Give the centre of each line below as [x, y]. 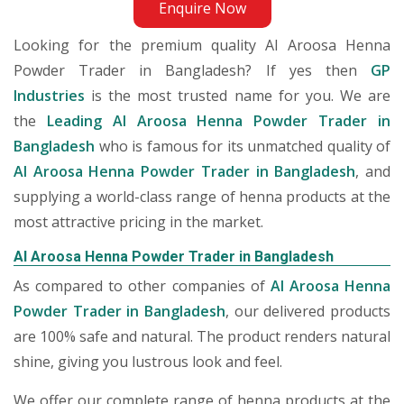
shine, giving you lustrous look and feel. [148, 362]
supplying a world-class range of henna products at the [202, 197]
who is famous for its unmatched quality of [243, 146]
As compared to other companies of [142, 286]
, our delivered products [308, 311]
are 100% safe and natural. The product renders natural [202, 336]
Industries [49, 96]
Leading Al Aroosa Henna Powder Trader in [219, 121]
